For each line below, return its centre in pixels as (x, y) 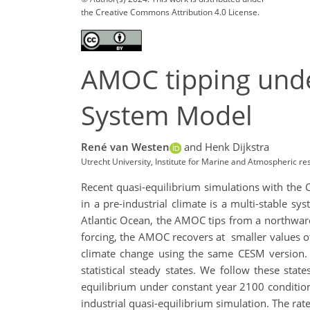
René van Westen (125, 147)
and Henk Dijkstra (226, 147)
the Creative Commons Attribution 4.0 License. (170, 12)
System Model (167, 115)
